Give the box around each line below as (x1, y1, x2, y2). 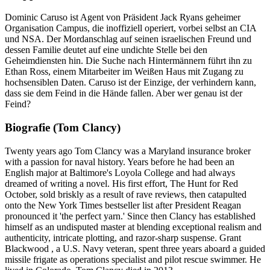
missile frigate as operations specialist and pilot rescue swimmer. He (5, 254, 261, 265)
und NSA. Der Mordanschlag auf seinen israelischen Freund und (5, 34, 251, 45)
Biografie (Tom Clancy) (5, 121, 121, 134)
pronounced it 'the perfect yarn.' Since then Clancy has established (5, 210, 256, 221)
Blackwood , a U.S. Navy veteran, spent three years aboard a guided (5, 243, 265, 254)
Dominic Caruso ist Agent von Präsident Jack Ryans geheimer (5, 12, 240, 23)
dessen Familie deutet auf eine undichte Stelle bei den (5, 45, 207, 55)
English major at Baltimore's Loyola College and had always (5, 167, 235, 178)
